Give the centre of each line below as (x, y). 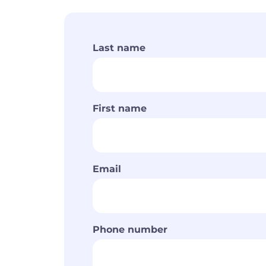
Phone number (130, 229)
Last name (119, 47)
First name (120, 108)
